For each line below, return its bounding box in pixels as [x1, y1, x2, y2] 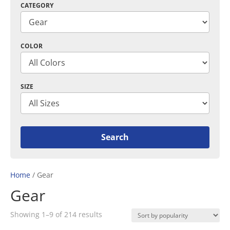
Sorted [102, 208, 124, 219]
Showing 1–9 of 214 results [10, 209, 102, 219]
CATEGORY [21, 1, 53, 10]
